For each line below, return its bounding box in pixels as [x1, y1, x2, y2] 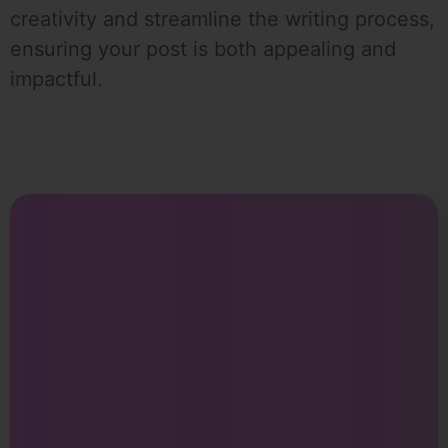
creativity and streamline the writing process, [10, 7, 435, 32]
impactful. [10, 67, 103, 92]
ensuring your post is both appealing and [10, 37, 396, 62]
